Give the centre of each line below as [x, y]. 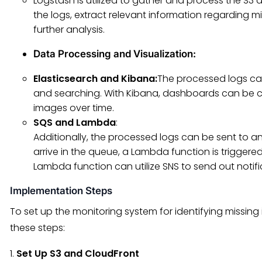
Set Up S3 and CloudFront [78, 254]
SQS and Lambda [75, 123]
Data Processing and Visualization [113, 54]
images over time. [74, 108]
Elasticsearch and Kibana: [95, 79]
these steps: [37, 228]
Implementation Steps [61, 191]
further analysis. [69, 30]
